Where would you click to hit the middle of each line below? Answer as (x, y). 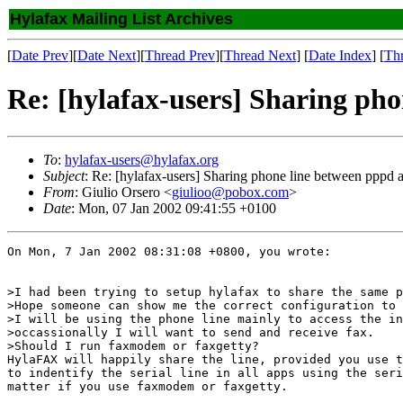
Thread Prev (180, 55)
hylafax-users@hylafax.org (142, 159)
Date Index (340, 55)
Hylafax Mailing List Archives (121, 19)
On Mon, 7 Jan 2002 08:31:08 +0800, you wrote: (169, 251)
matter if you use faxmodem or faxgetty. (148, 386)
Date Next (107, 55)
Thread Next (260, 55)
